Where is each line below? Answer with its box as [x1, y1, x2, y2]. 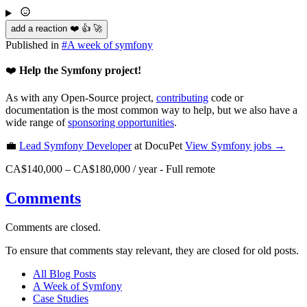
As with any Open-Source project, [5, 91, 156, 103]
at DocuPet [132, 139, 182, 151]
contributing [156, 91, 208, 103]
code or [208, 91, 243, 103]
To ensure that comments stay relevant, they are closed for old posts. [5, 244, 299, 256]
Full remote [166, 162, 215, 175]
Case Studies [33, 292, 88, 304]
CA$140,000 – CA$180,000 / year [5, 162, 157, 175]
